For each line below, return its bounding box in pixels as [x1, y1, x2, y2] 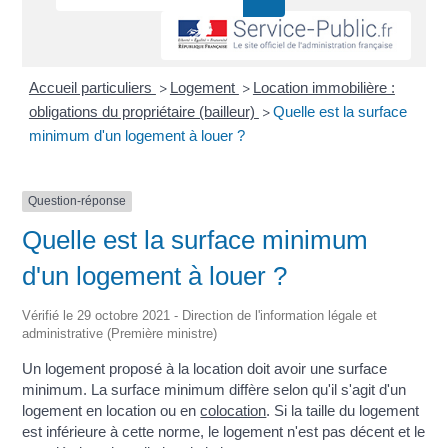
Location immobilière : [252, 79, 395, 97]
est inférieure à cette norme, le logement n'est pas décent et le [22, 422, 426, 440]
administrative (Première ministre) [22, 325, 218, 341]
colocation [200, 401, 267, 419]
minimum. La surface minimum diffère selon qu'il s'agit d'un [22, 380, 407, 398]
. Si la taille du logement [266, 401, 420, 419]
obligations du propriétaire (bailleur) [28, 103, 259, 121]
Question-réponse [28, 194, 127, 209]
